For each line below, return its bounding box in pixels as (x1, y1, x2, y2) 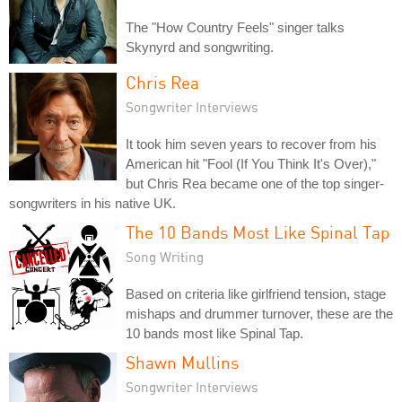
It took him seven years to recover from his (126, 136, 377, 152)
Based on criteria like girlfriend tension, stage (126, 286, 386, 301)
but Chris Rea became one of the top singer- (126, 176, 384, 191)
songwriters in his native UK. (9, 196, 176, 211)
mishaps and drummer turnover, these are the (126, 306, 393, 321)
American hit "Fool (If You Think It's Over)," (126, 156, 376, 171)
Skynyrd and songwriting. (126, 39, 274, 55)
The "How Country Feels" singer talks (126, 20, 345, 35)
